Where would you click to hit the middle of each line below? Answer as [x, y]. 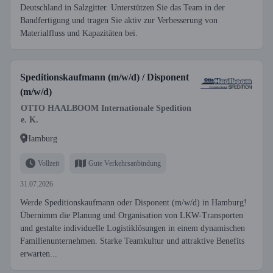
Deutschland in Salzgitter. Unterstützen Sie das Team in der [122, 8]
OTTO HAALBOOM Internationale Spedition [106, 108]
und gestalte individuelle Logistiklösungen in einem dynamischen [133, 228]
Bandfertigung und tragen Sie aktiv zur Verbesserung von [119, 20]
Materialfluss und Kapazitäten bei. [79, 33]
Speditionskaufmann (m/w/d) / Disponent [105, 77]
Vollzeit [48, 163]
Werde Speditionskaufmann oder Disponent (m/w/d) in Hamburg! [133, 203]
